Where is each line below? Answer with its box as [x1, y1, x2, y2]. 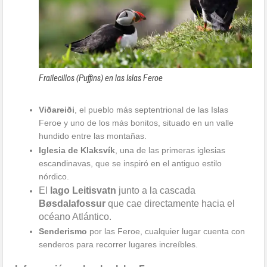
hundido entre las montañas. [39, 131, 147, 141]
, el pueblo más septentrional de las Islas [74, 104, 229, 114]
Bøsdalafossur [39, 198, 106, 209]
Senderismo [39, 226, 88, 236]
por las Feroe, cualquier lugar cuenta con [87, 226, 246, 236]
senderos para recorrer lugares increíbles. [39, 239, 198, 249]
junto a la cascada [116, 185, 196, 195]
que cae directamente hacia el [105, 198, 235, 209]
